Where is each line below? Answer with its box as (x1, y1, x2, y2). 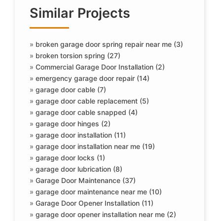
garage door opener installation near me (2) (36, 210, 176, 219)
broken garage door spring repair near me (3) (36, 40, 183, 48)
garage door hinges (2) (36, 119, 110, 128)
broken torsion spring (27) (36, 51, 120, 60)
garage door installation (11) (36, 131, 126, 139)
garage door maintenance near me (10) (36, 187, 162, 196)
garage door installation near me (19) (36, 142, 155, 150)
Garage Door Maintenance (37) (36, 176, 136, 184)
